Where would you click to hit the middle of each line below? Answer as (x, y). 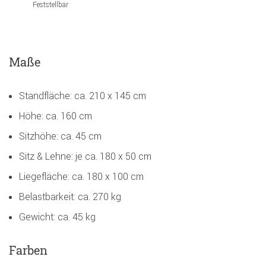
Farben (28, 250)
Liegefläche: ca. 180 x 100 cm (81, 176)
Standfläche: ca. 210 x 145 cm (83, 95)
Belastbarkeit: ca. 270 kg (70, 196)
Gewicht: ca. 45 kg (57, 216)
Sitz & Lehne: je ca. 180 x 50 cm (85, 156)
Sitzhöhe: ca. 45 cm (60, 136)
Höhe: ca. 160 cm (56, 115)
